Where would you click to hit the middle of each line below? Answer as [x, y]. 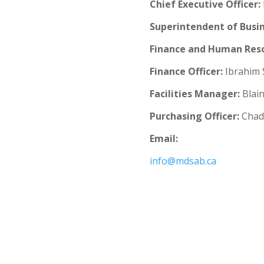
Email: [164, 138]
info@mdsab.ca [183, 161]
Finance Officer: [186, 71]
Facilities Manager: [194, 94]
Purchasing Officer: [194, 116]
